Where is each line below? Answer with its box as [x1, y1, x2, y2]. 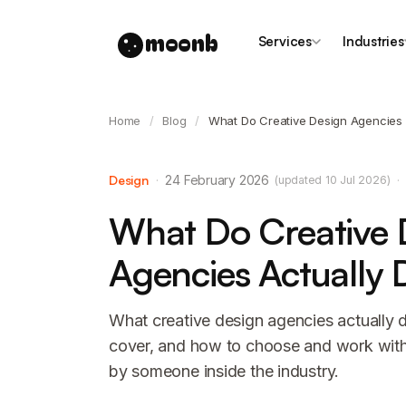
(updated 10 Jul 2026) [274, 173, 391, 187]
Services [257, 33, 312, 50]
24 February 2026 [165, 172, 269, 188]
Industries [342, 33, 404, 50]
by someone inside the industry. [109, 362, 340, 381]
